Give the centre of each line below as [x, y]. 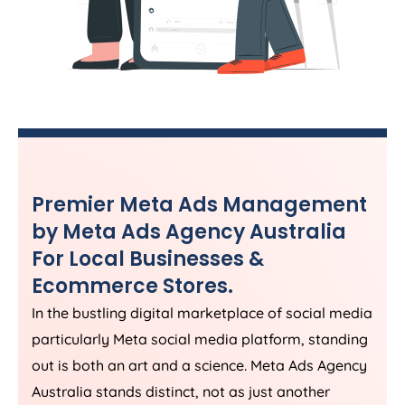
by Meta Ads [99, 232]
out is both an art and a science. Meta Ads [174, 366]
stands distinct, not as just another [211, 392]
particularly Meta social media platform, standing [200, 339]
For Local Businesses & [148, 259]
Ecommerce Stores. [132, 287]
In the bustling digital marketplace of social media [202, 313]
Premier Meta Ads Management [199, 205]
